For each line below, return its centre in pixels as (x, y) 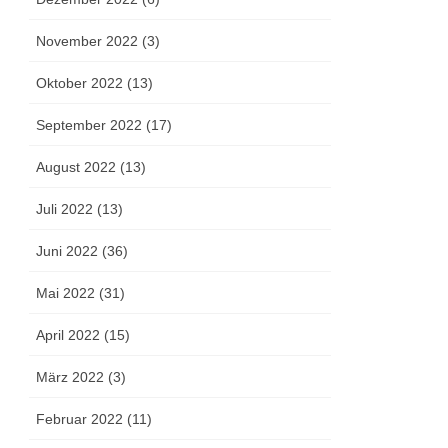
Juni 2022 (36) (82, 251)
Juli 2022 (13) (80, 209)
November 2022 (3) (98, 41)
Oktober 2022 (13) (95, 83)
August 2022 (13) (91, 167)
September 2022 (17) (104, 125)
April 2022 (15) (83, 335)
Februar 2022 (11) (94, 419)
